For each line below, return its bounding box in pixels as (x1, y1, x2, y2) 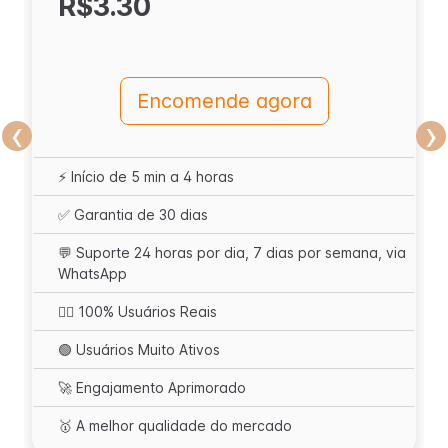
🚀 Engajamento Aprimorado (58, 379, 246, 396)
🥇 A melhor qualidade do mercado (58, 417, 292, 434)
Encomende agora (136, 89, 312, 113)
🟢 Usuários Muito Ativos (58, 341, 220, 358)
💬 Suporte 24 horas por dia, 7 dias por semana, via (58, 244, 406, 261)
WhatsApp (58, 265, 127, 282)
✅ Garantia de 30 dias (58, 206, 208, 223)
